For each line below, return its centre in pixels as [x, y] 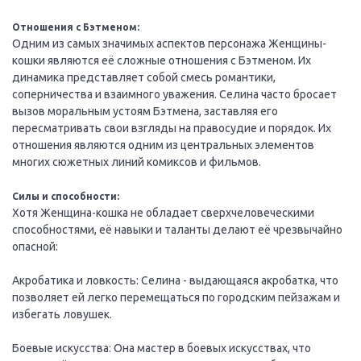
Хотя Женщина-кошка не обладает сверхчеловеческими [163, 212]
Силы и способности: [66, 196]
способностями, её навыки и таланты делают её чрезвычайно [177, 229]
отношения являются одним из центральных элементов [163, 145]
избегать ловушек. [62, 314]
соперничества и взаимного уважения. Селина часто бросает [174, 94]
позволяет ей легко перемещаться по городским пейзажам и [176, 297]
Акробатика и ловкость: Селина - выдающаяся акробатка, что [175, 280]
